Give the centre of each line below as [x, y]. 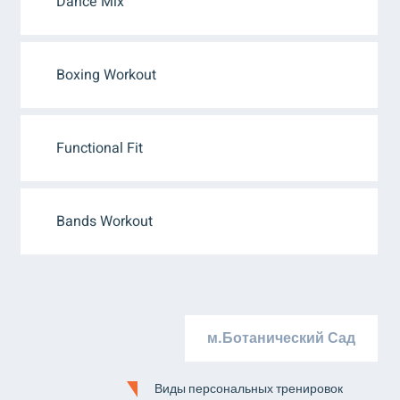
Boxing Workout [106, 75]
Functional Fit [100, 148]
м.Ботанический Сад [281, 338]
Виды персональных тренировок [248, 389]
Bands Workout [104, 221]
